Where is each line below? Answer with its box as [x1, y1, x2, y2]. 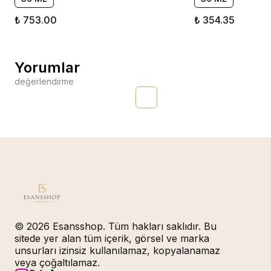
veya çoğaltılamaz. [15, 256, 100, 269]
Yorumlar [15, 58, 80, 76]
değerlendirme [15, 76, 74, 87]
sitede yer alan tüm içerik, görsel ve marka [15, 232, 209, 244]
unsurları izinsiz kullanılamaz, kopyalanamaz [15, 244, 220, 256]
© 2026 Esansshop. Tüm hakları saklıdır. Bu [15, 220, 217, 232]
